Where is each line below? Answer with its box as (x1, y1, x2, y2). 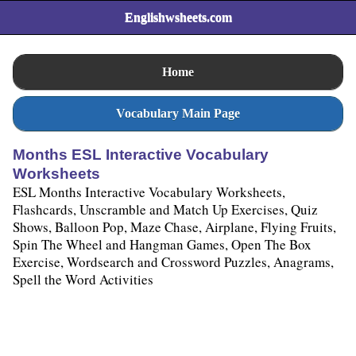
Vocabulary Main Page (116, 106, 240, 120)
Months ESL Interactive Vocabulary (13, 146, 269, 164)
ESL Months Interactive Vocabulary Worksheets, (13, 183, 285, 202)
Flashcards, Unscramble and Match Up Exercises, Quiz (13, 200, 318, 219)
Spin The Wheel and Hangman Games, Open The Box (13, 235, 311, 254)
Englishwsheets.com (124, 10, 232, 25)
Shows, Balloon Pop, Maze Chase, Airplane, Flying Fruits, (13, 218, 336, 237)
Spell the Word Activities (13, 270, 153, 289)
